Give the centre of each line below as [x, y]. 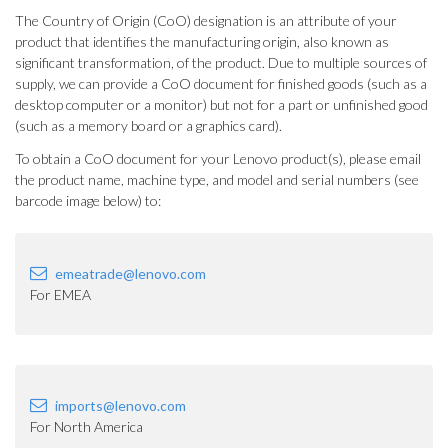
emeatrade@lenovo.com [130, 273]
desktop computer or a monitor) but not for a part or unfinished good [221, 104]
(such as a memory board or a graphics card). [148, 125]
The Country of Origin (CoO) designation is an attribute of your [206, 20]
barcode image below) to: [88, 200]
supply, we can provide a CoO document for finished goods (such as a [221, 83]
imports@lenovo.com [120, 405]
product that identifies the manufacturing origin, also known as [202, 41]
